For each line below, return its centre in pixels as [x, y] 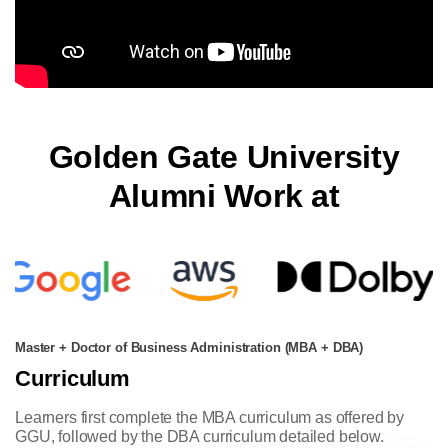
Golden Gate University [224, 157]
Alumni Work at [224, 196]
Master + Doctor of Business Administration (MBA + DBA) [189, 348]
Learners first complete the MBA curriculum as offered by [210, 418]
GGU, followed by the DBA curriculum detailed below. [199, 437]
